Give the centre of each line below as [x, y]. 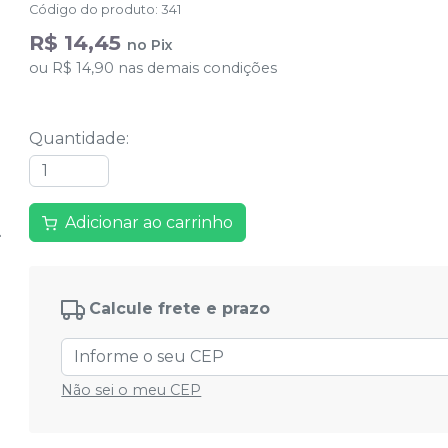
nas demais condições [196, 68]
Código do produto [92, 9]
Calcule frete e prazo [180, 309]
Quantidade [78, 138]
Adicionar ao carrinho [149, 223]
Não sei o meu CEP [131, 390]
